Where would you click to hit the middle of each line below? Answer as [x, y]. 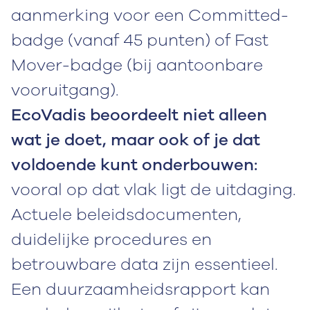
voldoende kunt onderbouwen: [134, 164]
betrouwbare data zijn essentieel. [144, 264]
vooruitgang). [65, 90]
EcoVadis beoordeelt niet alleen [139, 115]
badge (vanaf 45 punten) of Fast [140, 40]
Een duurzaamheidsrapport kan [140, 289]
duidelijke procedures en [111, 239]
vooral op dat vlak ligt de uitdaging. [153, 189]
